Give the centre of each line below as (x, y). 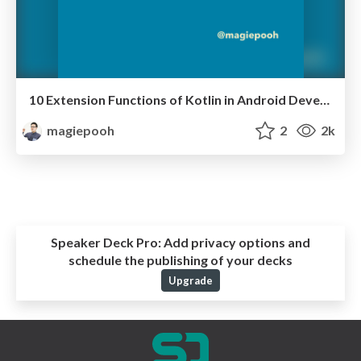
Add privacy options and (236, 243)
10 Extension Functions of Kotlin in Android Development (325, 100)
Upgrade (190, 281)
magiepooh (80, 131)
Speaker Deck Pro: (106, 243)
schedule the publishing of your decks (180, 260)
